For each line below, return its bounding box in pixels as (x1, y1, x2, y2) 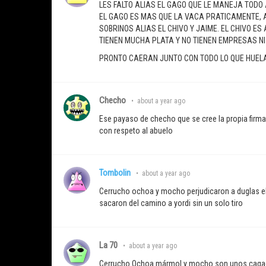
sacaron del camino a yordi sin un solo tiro (99, 198, 243, 208)
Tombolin (99, 167, 131, 179)
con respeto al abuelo (99, 126, 173, 136)
